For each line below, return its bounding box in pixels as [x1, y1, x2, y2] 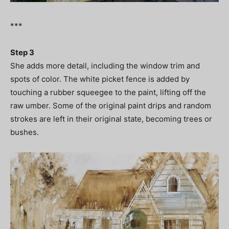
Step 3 [10, 48, 34, 58]
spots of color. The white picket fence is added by [10, 74, 190, 84]
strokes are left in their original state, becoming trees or [10, 114, 212, 124]
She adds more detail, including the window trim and [10, 61, 200, 71]
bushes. [10, 127, 39, 138]
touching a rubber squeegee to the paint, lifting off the [10, 87, 206, 98]
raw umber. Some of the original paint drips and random [10, 101, 211, 111]
